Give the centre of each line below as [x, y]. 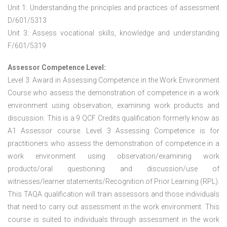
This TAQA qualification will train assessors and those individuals [113, 194]
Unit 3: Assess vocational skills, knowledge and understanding [113, 33]
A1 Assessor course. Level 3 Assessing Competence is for [113, 131]
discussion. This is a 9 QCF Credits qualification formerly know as [113, 118]
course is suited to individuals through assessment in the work [113, 220]
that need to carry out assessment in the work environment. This [113, 207]
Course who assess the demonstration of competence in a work [113, 93]
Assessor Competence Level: [57, 68]
